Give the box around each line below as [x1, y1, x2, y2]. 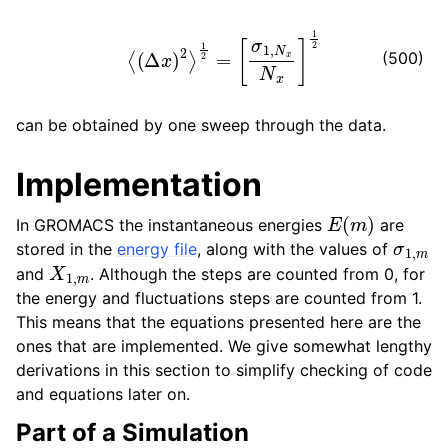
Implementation [16, 165, 262, 204]
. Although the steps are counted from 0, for [90, 263, 426, 284]
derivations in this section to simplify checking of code [16, 360, 432, 381]
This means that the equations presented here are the [16, 312, 421, 333]
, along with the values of [197, 239, 393, 259]
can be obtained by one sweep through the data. [16, 115, 386, 135]
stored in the [16, 239, 117, 259]
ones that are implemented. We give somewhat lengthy [16, 336, 432, 357]
